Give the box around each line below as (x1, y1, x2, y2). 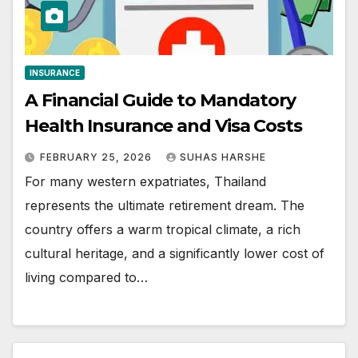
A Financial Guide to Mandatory (25, 89, 296, 111)
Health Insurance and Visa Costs (25, 114, 302, 137)
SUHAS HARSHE (180, 150, 266, 163)
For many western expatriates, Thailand (25, 173, 266, 189)
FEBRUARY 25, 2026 (40, 150, 155, 163)
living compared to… (25, 268, 148, 285)
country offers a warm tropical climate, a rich (25, 221, 300, 237)
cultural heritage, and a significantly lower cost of (25, 245, 324, 261)
